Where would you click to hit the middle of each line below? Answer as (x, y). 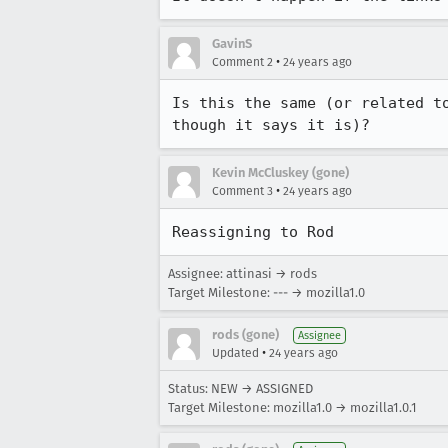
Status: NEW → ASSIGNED (240, 388)
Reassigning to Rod (253, 232)
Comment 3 (242, 191)
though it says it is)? (271, 125)
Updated (235, 353)
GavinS (232, 43)
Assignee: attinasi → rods (242, 273)
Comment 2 (242, 62)
